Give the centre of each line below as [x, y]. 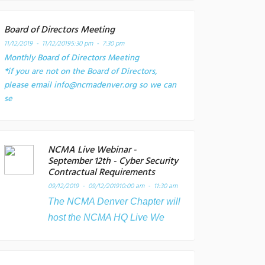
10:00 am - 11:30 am [148, 186]
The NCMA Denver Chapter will [114, 201]
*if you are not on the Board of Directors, [81, 72]
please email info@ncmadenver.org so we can [90, 85]
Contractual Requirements [101, 173]
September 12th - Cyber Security [113, 161]
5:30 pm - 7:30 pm [97, 44]
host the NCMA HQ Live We [106, 217]
